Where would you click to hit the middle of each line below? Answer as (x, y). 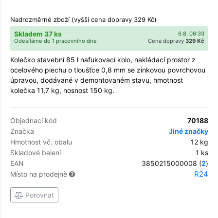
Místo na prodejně (40, 174)
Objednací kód (34, 120)
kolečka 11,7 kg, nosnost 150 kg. (62, 90)
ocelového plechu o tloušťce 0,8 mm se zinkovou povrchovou (108, 70)
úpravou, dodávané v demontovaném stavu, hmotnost (97, 80)
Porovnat (39, 195)
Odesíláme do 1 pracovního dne (55, 41)
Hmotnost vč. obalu (41, 142)
